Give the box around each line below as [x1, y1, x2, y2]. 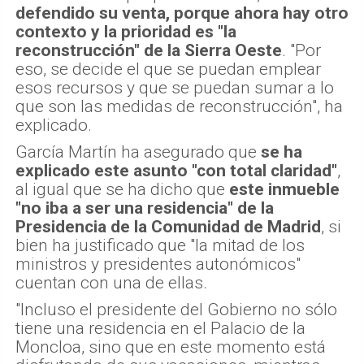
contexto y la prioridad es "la [15, 22, 236, 42]
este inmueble [229, 180, 340, 200]
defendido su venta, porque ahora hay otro [15, 3, 349, 24]
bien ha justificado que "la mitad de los [15, 236, 305, 256]
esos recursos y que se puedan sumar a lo [15, 78, 334, 98]
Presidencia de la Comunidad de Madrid [15, 217, 321, 237]
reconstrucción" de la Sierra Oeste [15, 41, 282, 61]
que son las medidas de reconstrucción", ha [15, 97, 343, 117]
